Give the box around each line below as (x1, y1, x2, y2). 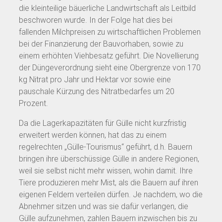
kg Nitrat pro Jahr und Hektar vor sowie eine (19, 74, 171, 84)
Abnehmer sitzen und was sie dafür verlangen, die (19, 201, 188, 211)
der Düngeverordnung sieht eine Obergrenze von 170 (19, 62, 201, 72)
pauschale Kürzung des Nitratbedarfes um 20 (19, 86, 174, 96)
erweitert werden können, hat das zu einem (19, 130, 166, 140)
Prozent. (19, 98, 48, 108)
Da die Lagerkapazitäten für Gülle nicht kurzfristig (19, 118, 186, 128)
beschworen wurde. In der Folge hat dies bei (19, 15, 172, 25)
